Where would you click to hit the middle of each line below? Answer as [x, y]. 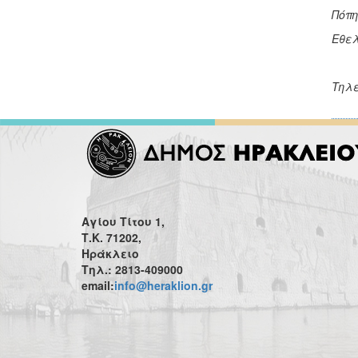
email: [98, 285]
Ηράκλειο [110, 253]
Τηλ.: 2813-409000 [132, 269]
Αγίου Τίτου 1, [123, 221]
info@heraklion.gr [163, 285]
